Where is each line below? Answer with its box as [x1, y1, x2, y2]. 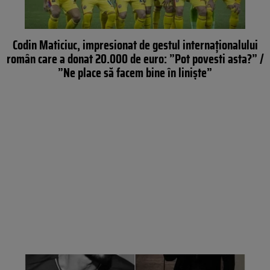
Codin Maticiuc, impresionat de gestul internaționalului [12, 34, 258, 55]
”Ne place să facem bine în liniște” [58, 62, 212, 83]
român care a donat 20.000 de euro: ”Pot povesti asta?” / [6, 48, 264, 69]
